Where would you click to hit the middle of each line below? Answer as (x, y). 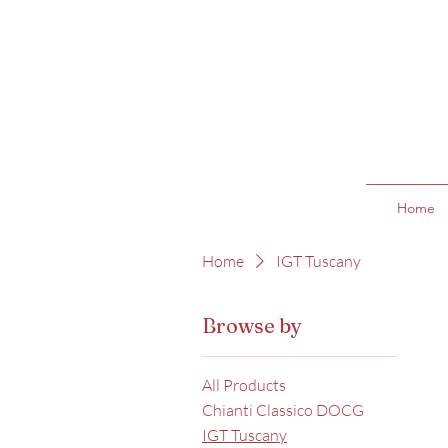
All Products (244, 385)
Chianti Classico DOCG (283, 410)
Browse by (252, 325)
